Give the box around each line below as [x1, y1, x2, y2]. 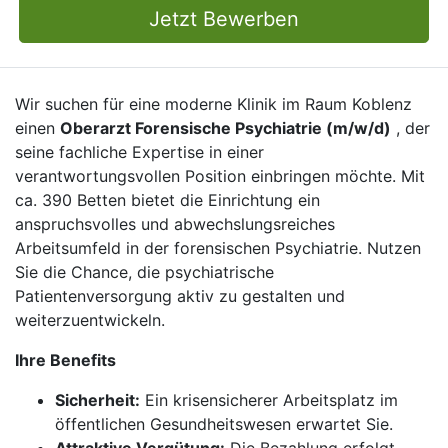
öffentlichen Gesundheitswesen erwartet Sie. [55, 414, 393, 434]
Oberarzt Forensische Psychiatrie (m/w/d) [60, 118, 391, 138]
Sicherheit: [55, 390, 140, 410]
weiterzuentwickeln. [15, 310, 165, 330]
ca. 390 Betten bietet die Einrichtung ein [15, 190, 320, 210]
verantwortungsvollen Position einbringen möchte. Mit [15, 166, 425, 186]
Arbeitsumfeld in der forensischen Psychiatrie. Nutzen [15, 238, 421, 258]
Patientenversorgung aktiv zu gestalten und [15, 286, 345, 306]
